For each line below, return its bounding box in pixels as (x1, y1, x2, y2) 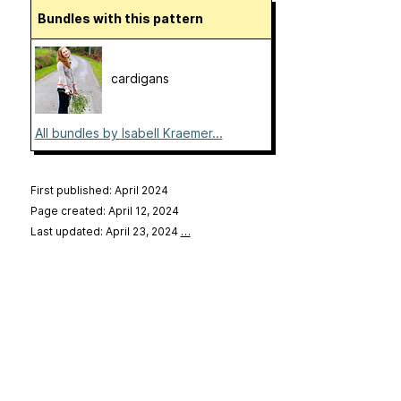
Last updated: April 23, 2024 (30, 225, 181, 239)
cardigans (110, 71, 169, 87)
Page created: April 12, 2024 (30, 204, 179, 218)
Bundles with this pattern (46, 11, 203, 27)
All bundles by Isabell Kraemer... (34, 125, 223, 141)
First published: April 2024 (30, 183, 168, 198)
